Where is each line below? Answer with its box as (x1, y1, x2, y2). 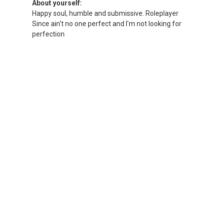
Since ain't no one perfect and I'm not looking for (32, 20, 182, 28)
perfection (32, 30, 65, 38)
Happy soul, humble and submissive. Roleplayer (32, 9, 179, 17)
